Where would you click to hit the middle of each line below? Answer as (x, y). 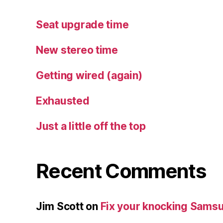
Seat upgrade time (82, 24)
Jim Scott (60, 206)
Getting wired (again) (89, 75)
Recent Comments (121, 171)
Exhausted (63, 101)
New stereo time (77, 50)
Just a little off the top (91, 126)
